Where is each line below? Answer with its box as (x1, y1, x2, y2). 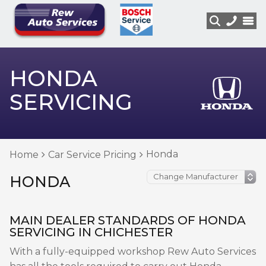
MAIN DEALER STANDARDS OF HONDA (9, 213, 246, 227)
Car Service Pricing (48, 149, 137, 160)
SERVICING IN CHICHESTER (9, 225, 173, 239)
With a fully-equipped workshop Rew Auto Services (9, 246, 256, 257)
